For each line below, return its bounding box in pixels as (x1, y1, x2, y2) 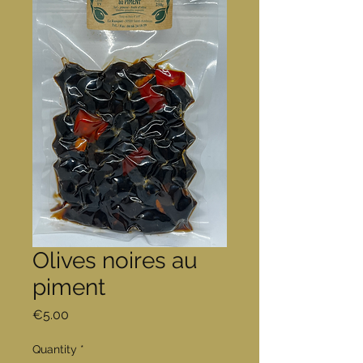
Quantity (32, 343, 77, 357)
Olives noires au (32, 247, 198, 275)
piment (32, 274, 105, 301)
